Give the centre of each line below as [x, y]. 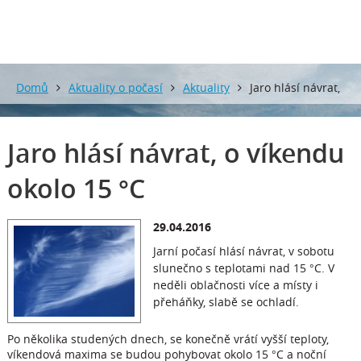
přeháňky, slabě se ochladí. [226, 302]
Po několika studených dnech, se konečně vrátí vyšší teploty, [168, 338]
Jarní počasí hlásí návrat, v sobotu [243, 251]
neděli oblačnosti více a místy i [235, 285]
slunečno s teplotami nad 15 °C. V [243, 268]
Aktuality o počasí [116, 87]
